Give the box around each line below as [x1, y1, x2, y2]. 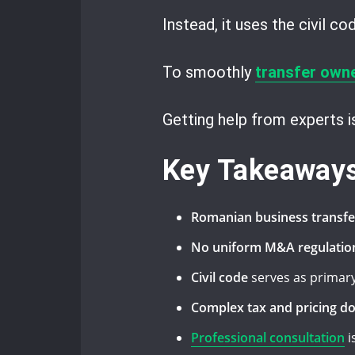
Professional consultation [191, 328, 345, 346]
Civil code [191, 268, 248, 286]
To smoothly [162, 63, 255, 82]
